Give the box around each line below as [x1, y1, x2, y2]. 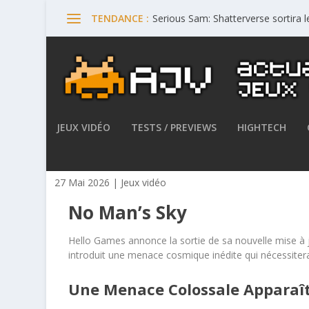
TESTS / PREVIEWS [131, 120, 217, 134]
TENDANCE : [91, 12, 150, 25]
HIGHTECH [237, 120, 287, 134]
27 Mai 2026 [54, 176, 110, 190]
